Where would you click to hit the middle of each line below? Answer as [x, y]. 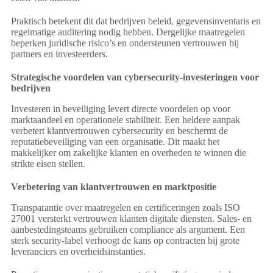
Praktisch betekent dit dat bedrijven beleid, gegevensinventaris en [136, 21]
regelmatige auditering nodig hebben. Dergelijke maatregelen [128, 32]
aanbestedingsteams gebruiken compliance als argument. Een [128, 230]
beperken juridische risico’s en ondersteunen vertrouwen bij [125, 43]
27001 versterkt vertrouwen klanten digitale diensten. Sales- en [131, 219]
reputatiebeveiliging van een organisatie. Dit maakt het [115, 142]
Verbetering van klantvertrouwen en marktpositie [114, 187]
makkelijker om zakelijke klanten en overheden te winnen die [129, 153]
